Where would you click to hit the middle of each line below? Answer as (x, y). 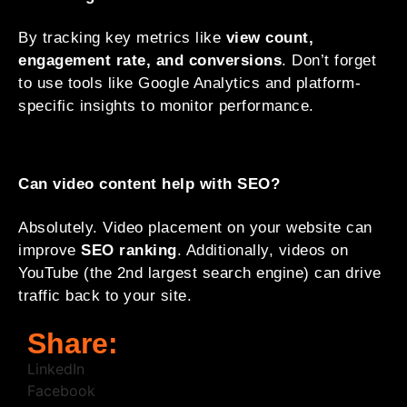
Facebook (61, 391)
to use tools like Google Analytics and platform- (189, 84)
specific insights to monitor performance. (166, 106)
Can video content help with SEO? (149, 184)
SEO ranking (129, 250)
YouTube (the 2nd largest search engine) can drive (200, 273)
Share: (73, 344)
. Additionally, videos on (262, 250)
